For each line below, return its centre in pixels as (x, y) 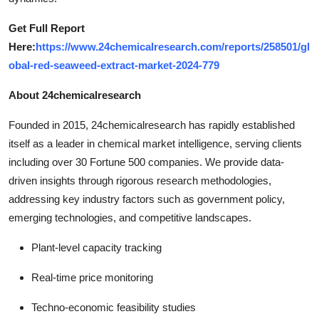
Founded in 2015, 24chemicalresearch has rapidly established (152, 125)
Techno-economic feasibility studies (114, 307)
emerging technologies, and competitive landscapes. (130, 217)
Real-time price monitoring (92, 277)
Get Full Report (47, 28)
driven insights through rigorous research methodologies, (140, 180)
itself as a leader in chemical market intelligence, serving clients (155, 143)
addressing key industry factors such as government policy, (147, 199)
